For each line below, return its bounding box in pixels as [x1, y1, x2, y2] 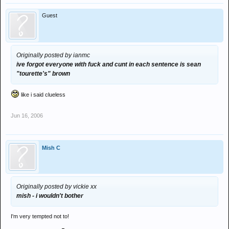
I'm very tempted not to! [11, 213, 69, 219]
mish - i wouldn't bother [16, 192, 83, 199]
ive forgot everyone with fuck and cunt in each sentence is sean [16, 61, 201, 68]
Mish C [42, 145, 60, 151]
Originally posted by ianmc [16, 52, 90, 59]
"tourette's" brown [16, 70, 70, 77]
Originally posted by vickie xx [16, 183, 97, 190]
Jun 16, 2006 [11, 112, 43, 119]
